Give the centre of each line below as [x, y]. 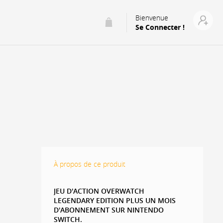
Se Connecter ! [160, 27]
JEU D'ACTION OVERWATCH [99, 191]
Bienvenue [152, 17]
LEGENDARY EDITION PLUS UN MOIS [115, 200]
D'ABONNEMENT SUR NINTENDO [109, 210]
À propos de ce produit [90, 164]
